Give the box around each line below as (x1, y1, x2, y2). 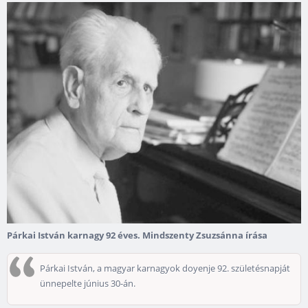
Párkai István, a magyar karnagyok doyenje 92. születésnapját (40, 261, 290, 274)
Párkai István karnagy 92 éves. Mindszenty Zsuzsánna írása (7, 228, 267, 241)
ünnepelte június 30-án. (40, 276, 135, 289)
